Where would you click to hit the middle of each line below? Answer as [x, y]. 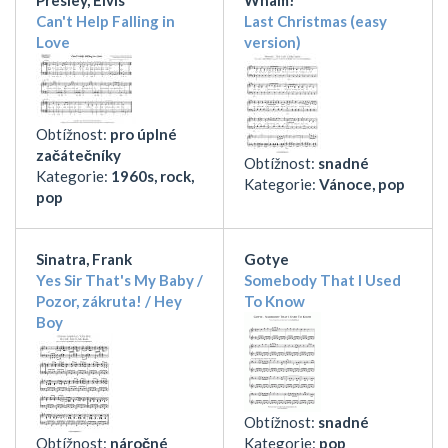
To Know [274, 300]
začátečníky [78, 154]
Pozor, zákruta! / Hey [109, 300]
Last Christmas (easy [315, 20]
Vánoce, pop [362, 183]
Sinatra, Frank [84, 258]
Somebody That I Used [322, 279]
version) [272, 41]
